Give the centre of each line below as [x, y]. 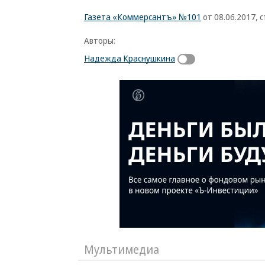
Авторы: [100, 40]
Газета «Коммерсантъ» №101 [143, 17]
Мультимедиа [122, 249]
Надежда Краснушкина [130, 58]
